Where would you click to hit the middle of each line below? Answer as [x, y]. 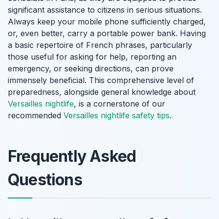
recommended [36, 115]
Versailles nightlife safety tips [117, 115]
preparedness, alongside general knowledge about [102, 92]
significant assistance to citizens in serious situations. [105, 10]
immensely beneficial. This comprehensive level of [101, 80]
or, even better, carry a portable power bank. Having [107, 33]
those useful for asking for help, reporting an [92, 57]
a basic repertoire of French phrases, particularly [100, 45]
